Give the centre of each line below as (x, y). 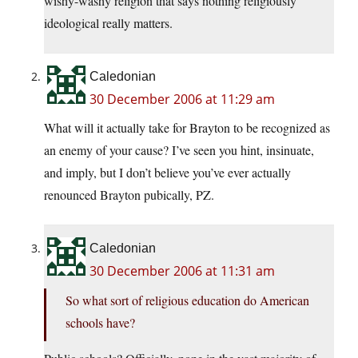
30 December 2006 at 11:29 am (182, 99)
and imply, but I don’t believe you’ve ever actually (167, 173)
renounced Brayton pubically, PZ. (129, 195)
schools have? (100, 323)
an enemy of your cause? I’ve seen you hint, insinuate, (179, 150)
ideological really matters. (108, 23)
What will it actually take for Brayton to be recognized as (187, 128)
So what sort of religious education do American (187, 300)
